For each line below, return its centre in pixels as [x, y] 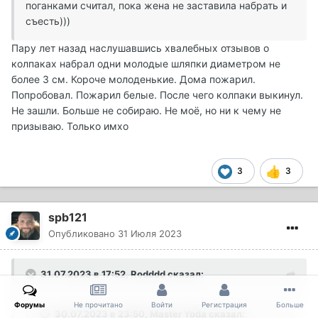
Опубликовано [83, 233]
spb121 [68, 217]
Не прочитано [98, 305]
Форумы [30, 305]
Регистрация [225, 305]
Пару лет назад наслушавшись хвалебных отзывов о [140, 48]
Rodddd [148, 274]
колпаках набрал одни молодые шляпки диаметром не [146, 63]
